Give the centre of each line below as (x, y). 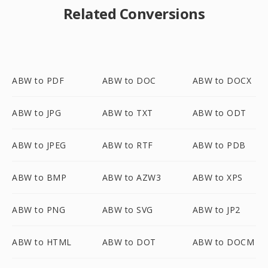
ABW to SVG (127, 210)
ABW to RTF (127, 145)
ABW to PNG (39, 210)
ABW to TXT (127, 113)
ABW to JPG (36, 113)
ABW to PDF (38, 80)
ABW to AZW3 (132, 177)
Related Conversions (134, 13)
